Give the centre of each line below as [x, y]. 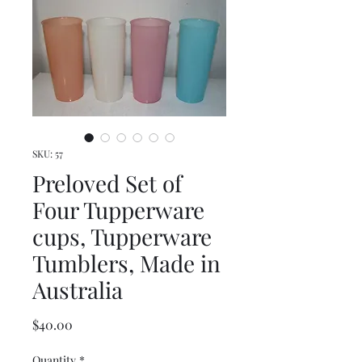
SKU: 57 [48, 154]
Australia [78, 290]
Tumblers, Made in [126, 263]
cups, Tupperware [122, 236]
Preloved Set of [107, 183]
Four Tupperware [118, 210]
